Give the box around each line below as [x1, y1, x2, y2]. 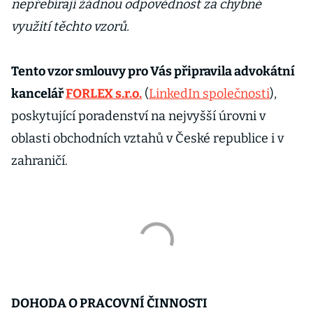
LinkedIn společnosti [149, 86, 270, 101]
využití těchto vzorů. [11, 19, 129, 34]
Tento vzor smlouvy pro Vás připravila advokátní [11, 64, 295, 79]
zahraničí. [11, 153, 68, 168]
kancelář [11, 86, 66, 101]
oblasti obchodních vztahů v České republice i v [11, 131, 284, 146]
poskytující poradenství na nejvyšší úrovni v [11, 108, 265, 124]
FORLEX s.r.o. [66, 86, 142, 101]
